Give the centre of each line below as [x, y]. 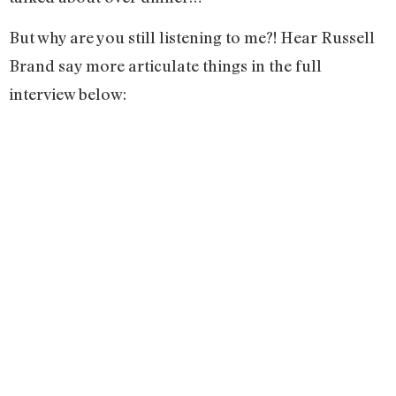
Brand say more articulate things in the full [165, 65]
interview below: [69, 93]
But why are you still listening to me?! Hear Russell [192, 37]
